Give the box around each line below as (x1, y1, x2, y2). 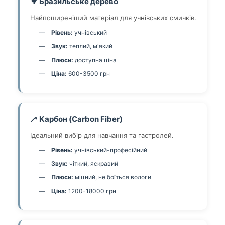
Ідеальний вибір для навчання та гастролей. (30, 131, 174, 139)
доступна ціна (73, 56, 117, 64)
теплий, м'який (68, 42, 113, 50)
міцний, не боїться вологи (73, 173, 151, 181)
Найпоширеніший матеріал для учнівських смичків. (30, 14, 196, 22)
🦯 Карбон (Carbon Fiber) (30, 114, 123, 124)
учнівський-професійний (73, 146, 147, 154)
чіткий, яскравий (68, 159, 118, 167)
